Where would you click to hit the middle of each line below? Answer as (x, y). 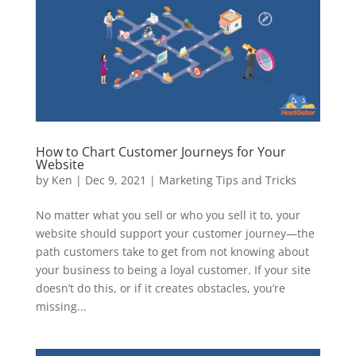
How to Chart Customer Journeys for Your (161, 151)
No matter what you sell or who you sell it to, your (168, 215)
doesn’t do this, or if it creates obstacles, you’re (160, 288)
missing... (61, 306)
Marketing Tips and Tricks (227, 180)
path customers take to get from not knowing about (172, 251)
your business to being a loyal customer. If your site (173, 269)
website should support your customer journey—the (175, 233)
